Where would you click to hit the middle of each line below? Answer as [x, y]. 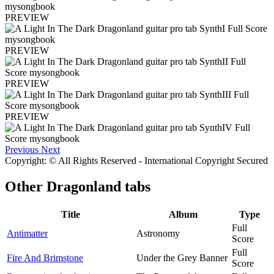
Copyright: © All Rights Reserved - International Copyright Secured [136, 161]
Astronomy [158, 233]
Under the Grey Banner [182, 257]
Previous [22, 150]
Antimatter [27, 233]
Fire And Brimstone [45, 257]
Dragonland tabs [98, 187]
